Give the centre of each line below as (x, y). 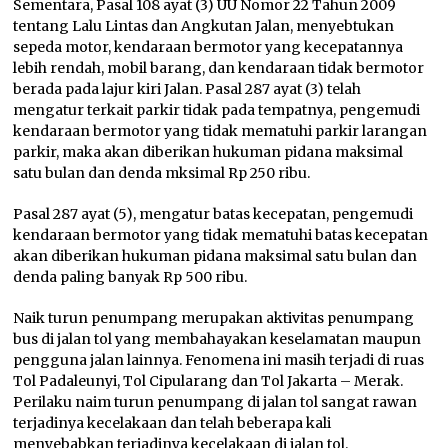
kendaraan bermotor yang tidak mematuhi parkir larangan (220, 131)
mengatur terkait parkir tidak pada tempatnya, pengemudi (217, 110)
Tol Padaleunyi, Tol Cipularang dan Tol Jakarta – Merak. (208, 381)
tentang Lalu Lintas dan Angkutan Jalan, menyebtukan (204, 26)
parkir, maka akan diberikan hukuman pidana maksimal (208, 152)
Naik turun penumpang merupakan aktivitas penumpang (214, 318)
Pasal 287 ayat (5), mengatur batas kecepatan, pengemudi (213, 214)
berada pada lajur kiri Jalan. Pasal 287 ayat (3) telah (187, 89)
